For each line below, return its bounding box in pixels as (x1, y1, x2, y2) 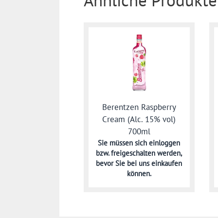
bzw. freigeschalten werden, (96, 148, 182, 158)
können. (127, 169, 151, 179)
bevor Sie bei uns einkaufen (96, 159, 182, 168)
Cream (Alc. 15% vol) (102, 114, 176, 125)
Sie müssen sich (98, 138, 149, 148)
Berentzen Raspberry (102, 102, 176, 113)
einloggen (149, 138, 181, 148)
